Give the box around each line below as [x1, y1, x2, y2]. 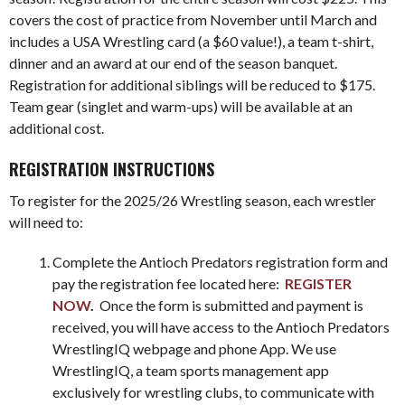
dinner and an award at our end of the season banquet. [9, 53, 337, 71]
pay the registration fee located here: [52, 274, 285, 292]
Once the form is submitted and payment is [94, 296, 363, 314]
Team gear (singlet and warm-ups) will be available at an [9, 97, 353, 115]
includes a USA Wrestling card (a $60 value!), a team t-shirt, [9, 32, 373, 50]
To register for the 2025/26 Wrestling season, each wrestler [9, 191, 376, 209]
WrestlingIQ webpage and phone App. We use [52, 339, 336, 357]
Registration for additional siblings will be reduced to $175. [9, 75, 378, 93]
